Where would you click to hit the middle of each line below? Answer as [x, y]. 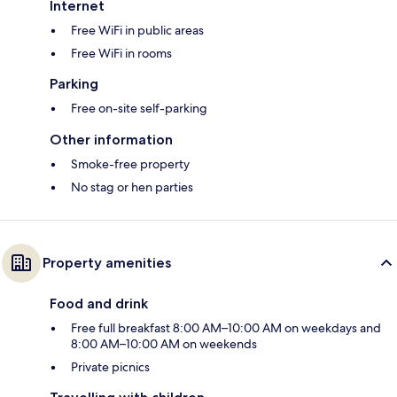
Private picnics [110, 367]
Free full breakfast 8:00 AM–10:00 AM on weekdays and [226, 328]
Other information [111, 140]
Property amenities [107, 263]
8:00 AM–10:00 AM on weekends [164, 344]
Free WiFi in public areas [137, 31]
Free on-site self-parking [139, 109]
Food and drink [99, 304]
